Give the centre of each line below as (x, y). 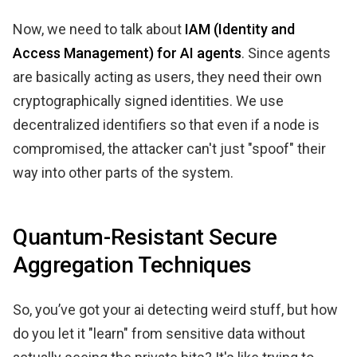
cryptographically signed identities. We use (148, 100)
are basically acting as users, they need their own (167, 76)
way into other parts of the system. (123, 172)
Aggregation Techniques (132, 265)
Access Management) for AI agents (127, 53)
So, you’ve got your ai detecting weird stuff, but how (175, 309)
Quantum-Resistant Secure (145, 237)
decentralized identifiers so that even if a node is (166, 124)
